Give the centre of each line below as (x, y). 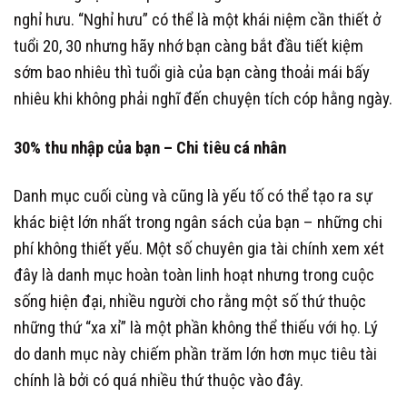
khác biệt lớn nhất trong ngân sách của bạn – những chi (198, 223)
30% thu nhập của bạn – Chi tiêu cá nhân (150, 148)
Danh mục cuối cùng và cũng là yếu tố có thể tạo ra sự (193, 197)
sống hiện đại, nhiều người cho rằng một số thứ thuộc (190, 302)
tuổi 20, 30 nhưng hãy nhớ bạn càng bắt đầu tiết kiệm (189, 47)
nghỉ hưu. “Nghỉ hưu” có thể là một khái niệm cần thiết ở (197, 20)
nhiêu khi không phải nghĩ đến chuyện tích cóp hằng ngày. (203, 99)
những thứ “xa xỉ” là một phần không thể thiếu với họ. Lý (196, 328)
